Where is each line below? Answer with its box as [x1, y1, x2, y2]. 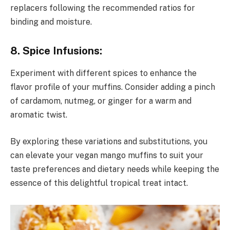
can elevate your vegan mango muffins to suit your [10, 150, 203, 160]
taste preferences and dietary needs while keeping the [10, 164, 219, 174]
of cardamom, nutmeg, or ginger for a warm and [10, 96, 191, 106]
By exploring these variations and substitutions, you [10, 136, 207, 146]
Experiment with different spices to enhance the [10, 68, 197, 79]
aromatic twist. [10, 110, 67, 120]
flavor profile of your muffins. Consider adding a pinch [10, 82, 215, 92]
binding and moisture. [10, 17, 92, 27]
